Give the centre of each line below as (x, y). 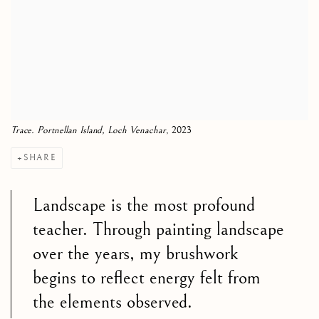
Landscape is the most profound (144, 205)
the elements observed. (113, 302)
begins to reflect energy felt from (147, 278)
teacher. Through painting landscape (158, 229)
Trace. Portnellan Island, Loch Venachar (88, 130)
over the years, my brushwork (135, 253)
